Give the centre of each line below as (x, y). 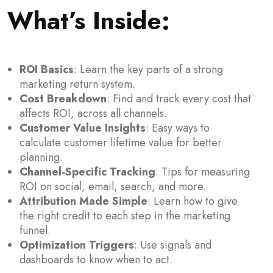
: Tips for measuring (203, 172)
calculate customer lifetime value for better (121, 142)
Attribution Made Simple (83, 201)
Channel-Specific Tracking (87, 172)
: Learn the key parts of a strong (148, 69)
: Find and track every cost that (179, 98)
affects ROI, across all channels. (93, 113)
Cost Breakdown (63, 98)
